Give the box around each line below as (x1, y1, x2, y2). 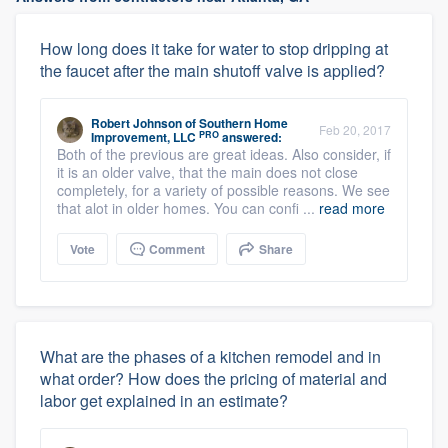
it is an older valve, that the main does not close (57, 162, 358, 182)
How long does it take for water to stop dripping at (40, 37, 388, 60)
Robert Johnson (91, 114, 182, 132)
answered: (219, 128, 282, 146)
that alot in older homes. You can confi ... (57, 198, 319, 218)
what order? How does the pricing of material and (40, 367, 387, 390)
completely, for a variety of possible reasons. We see (57, 180, 390, 200)
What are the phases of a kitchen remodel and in (40, 345, 381, 368)
